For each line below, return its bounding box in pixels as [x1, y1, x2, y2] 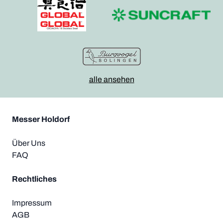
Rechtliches [12, 174, 57, 183]
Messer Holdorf [12, 114, 70, 123]
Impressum [12, 198, 52, 207]
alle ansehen [89, 75, 134, 84]
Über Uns [12, 138, 45, 147]
